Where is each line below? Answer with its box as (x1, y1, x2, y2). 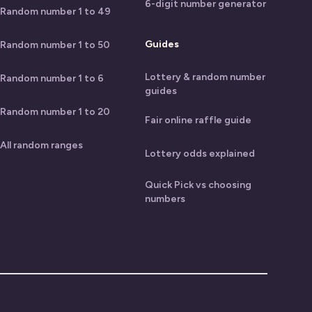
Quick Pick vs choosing (145, 179, 251, 191)
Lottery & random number (145, 71, 265, 83)
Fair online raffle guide (145, 114, 251, 126)
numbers (145, 193, 185, 205)
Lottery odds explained (145, 148, 255, 159)
